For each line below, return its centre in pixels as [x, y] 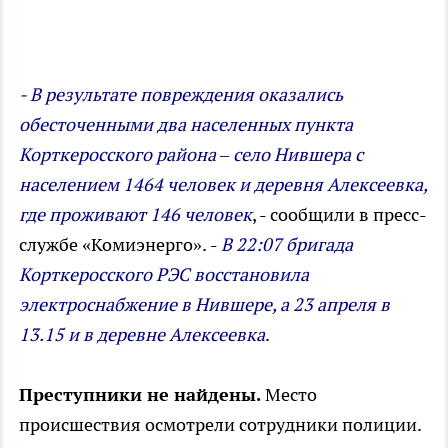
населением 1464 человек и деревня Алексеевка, [223, 185]
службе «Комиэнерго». [114, 245]
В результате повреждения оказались [186, 95]
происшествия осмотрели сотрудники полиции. [220, 425]
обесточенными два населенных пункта [186, 125]
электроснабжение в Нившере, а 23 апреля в [204, 305]
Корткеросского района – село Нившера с [191, 155]
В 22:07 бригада [287, 245]
